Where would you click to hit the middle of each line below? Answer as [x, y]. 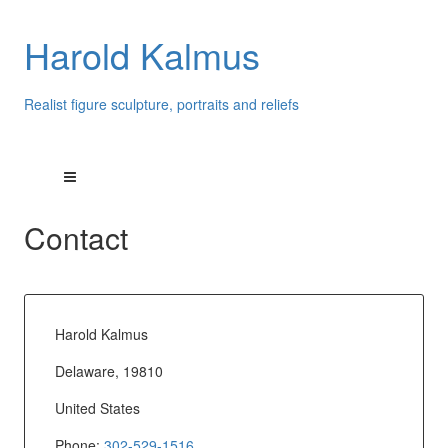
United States [97, 407]
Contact [75, 237]
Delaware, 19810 [108, 370]
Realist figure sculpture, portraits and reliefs [161, 103]
